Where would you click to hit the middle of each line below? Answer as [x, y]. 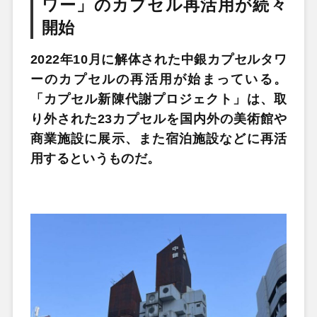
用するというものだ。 [95, 158]
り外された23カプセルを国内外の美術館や [158, 119]
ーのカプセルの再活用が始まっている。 [158, 79]
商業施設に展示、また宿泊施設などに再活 [158, 139]
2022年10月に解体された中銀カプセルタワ [158, 59]
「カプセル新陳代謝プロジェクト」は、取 [158, 99]
